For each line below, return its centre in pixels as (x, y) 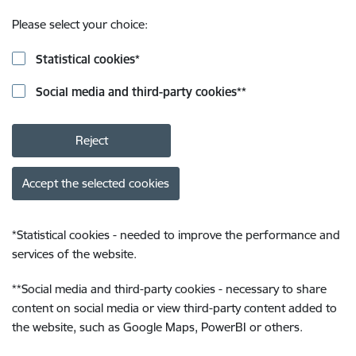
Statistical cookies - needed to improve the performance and (178, 235)
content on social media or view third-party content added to (174, 308)
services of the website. (74, 254)
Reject (91, 140)
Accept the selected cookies (96, 183)
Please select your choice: (80, 24)
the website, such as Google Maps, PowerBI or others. (157, 327)
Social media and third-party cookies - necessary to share (174, 289)
